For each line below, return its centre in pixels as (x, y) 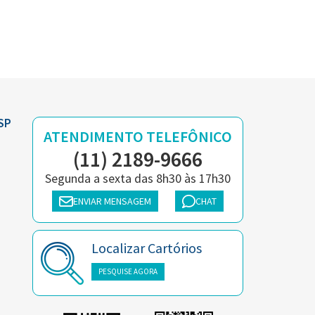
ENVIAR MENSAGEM (112, 201)
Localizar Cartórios (147, 248)
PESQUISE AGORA (128, 271)
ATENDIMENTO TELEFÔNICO (138, 136)
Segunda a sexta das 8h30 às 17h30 (138, 178)
